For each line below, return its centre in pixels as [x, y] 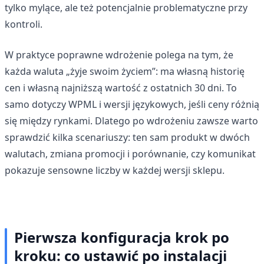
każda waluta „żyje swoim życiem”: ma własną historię [125, 71]
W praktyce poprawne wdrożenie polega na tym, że [119, 55]
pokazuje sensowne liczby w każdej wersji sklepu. [115, 170]
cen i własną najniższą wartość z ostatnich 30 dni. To [121, 88]
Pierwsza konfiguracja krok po [122, 237]
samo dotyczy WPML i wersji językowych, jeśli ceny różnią [132, 104]
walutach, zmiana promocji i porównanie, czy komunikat [130, 154]
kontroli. [24, 24]
